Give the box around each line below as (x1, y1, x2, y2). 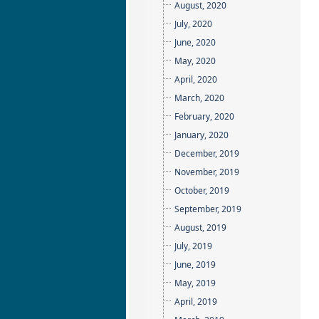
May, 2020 (174, 55, 216, 67)
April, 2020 (174, 73, 217, 85)
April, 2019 (174, 296, 217, 308)
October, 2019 (174, 184, 229, 197)
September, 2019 (174, 203, 241, 215)
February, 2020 (174, 110, 234, 122)
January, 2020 (174, 129, 229, 141)
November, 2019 (174, 166, 239, 178)
